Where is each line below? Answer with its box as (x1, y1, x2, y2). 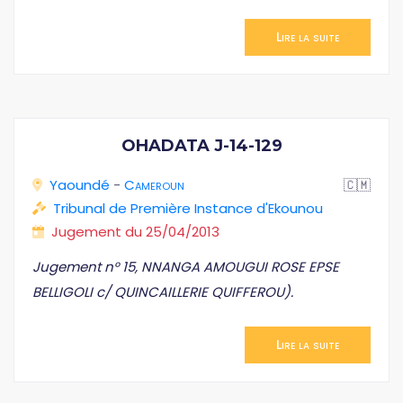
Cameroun (124, 175, 184, 194)
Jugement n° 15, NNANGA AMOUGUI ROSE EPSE (32, 257, 339, 276)
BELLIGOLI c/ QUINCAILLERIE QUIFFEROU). (32, 282, 293, 301)
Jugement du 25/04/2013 (51, 222, 219, 241)
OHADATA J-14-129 (121, 136, 282, 156)
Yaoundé (49, 175, 110, 194)
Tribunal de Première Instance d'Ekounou (53, 199, 323, 218)
